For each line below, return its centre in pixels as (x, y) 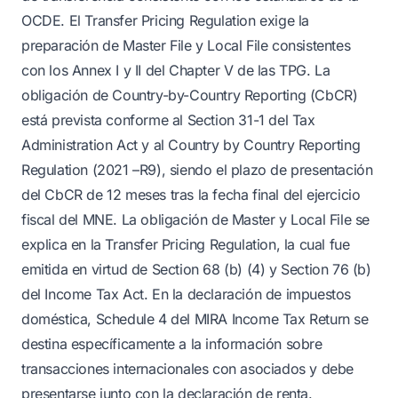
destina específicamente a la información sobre (172, 344)
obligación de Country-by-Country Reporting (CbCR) (190, 95)
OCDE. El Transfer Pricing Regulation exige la (166, 20)
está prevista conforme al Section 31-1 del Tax (168, 120)
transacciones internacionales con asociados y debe (188, 369)
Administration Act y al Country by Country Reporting (191, 145)
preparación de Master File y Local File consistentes (186, 45)
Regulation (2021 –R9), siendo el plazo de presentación (197, 170)
